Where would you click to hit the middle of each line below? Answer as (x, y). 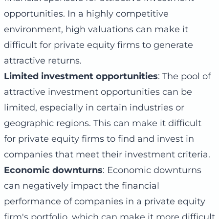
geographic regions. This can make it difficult (103, 123)
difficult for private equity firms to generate (99, 45)
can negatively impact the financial (82, 186)
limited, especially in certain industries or (94, 107)
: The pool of (184, 76)
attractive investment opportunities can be (98, 92)
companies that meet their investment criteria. (107, 154)
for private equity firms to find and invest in (99, 139)
